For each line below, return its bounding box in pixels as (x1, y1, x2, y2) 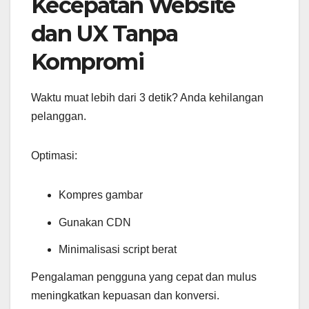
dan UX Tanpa (31, 19, 178, 47)
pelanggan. (31, 110, 86, 122)
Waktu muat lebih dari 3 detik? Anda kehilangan (31, 91, 263, 103)
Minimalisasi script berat (59, 243, 177, 256)
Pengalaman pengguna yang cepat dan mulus (31, 271, 257, 283)
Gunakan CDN (59, 216, 131, 228)
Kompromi (31, 48, 144, 75)
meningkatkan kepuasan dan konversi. (31, 290, 219, 302)
